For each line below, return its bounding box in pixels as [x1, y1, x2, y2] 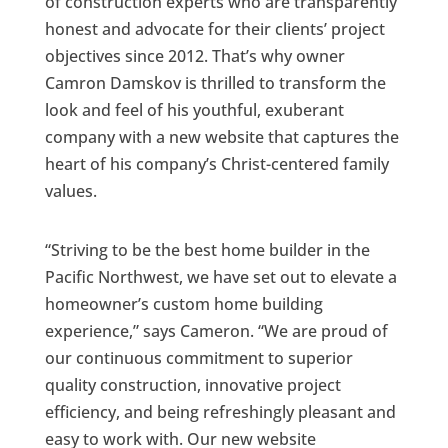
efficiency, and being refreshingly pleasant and [44, 400, 396, 423]
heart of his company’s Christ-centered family [44, 152, 389, 175]
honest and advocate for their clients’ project [44, 17, 385, 40]
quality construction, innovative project [44, 373, 341, 396]
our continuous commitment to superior [44, 346, 353, 369]
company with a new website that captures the [44, 125, 399, 148]
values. [44, 179, 97, 202]
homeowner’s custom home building [44, 292, 323, 315]
